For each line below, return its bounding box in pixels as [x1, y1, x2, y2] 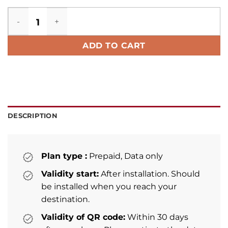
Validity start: [41, 169, 99, 179]
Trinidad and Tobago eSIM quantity [8, 8, 140, 18]
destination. [41, 194, 90, 205]
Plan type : [41, 151, 87, 161]
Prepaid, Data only [87, 151, 163, 161]
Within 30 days [125, 212, 188, 222]
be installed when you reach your [41, 182, 177, 192]
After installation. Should [99, 169, 200, 179]
